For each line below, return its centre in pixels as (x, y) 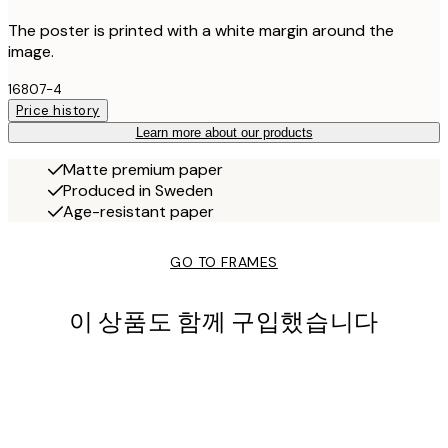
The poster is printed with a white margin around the (201, 30)
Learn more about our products (224, 132)
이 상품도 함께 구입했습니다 (224, 322)
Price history (58, 110)
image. (31, 51)
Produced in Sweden (138, 190)
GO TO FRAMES (224, 261)
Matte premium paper (143, 169)
